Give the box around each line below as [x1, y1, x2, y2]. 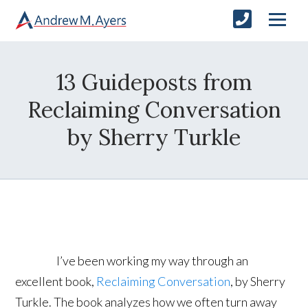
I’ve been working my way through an [56, 252, 249, 268]
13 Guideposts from [56, 67, 252, 96]
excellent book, [15, 273, 97, 289]
